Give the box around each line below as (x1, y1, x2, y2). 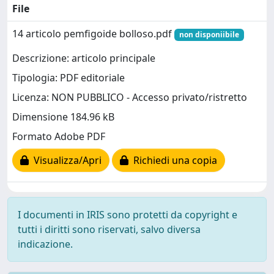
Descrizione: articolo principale (12, 51, 155, 65)
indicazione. (18, 237, 73, 251)
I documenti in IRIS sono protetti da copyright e (18, 208, 237, 221)
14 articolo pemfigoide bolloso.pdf (12, 27, 174, 40)
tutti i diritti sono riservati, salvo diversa (18, 223, 201, 236)
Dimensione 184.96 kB (12, 110, 114, 124)
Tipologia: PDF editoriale (12, 71, 125, 85)
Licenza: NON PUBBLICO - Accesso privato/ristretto (12, 91, 247, 105)
